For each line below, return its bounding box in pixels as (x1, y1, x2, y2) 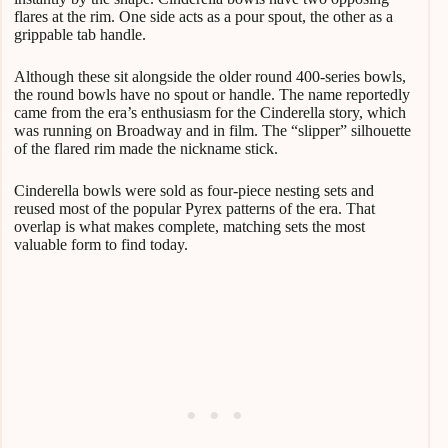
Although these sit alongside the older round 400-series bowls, (14, 67, 406, 85)
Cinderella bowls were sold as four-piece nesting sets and (14, 181, 374, 199)
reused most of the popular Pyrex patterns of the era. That (14, 199, 375, 217)
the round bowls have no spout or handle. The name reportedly (14, 85, 410, 103)
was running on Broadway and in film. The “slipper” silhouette (14, 121, 411, 139)
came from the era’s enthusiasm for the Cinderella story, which (14, 103, 406, 121)
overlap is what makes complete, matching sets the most (14, 217, 365, 235)
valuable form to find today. (14, 235, 188, 253)
